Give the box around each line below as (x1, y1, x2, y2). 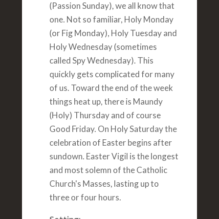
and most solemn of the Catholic (49, 165, 167, 175)
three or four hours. (49, 192, 121, 203)
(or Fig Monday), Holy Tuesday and (49, 28, 177, 39)
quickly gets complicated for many (49, 69, 175, 80)
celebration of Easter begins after (49, 137, 172, 148)
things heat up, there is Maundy (49, 96, 163, 107)
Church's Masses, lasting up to (49, 178, 159, 189)
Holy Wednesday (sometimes (49, 42, 157, 52)
